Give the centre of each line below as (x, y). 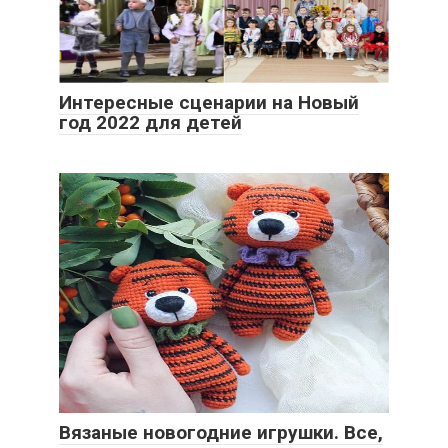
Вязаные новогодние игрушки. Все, (221, 432)
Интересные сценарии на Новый (209, 102)
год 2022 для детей (150, 122)
